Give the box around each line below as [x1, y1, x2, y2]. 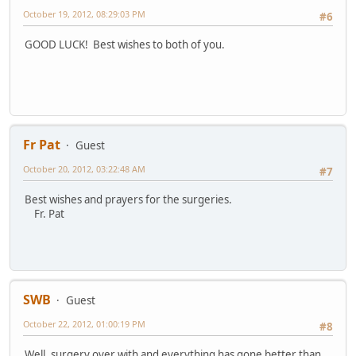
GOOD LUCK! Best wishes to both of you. [25, 37, 225, 52]
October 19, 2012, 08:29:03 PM [23, 8, 145, 21]
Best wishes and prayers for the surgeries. [25, 192, 232, 207]
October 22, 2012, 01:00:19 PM [23, 318, 145, 331]
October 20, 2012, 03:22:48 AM [23, 163, 145, 176]
